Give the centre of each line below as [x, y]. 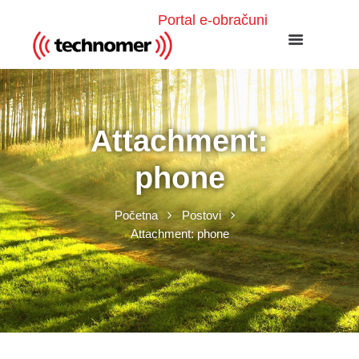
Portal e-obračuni [213, 20]
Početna [136, 215]
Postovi [201, 215]
